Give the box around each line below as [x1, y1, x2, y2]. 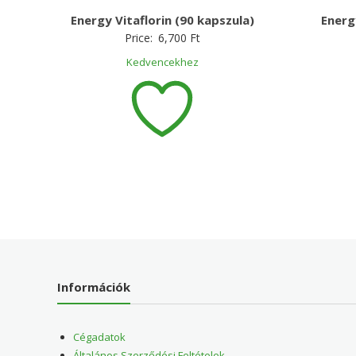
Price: [124, 29, 156, 45]
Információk [57, 279, 131, 296]
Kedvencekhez [126, 54, 199, 69]
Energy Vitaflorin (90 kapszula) [70, 11, 254, 28]
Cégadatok [73, 330, 126, 345]
